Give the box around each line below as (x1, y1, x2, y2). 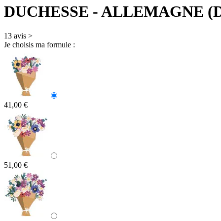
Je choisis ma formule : (4, 40, 75, 49)
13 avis (4, 31, 26, 40)
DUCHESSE (4, 2, 89, 21)
